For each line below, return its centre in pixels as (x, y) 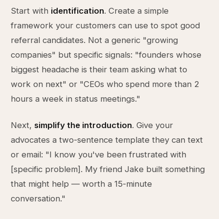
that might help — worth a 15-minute (82, 184)
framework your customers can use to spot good (106, 25)
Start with (31, 11)
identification (78, 11)
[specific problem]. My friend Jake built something (108, 169)
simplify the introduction (83, 125)
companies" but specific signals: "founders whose (106, 55)
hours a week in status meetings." (76, 99)
